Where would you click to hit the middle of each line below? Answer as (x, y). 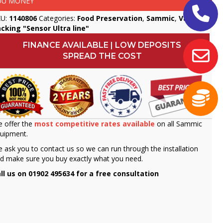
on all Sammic (180, 123)
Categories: (58, 18)
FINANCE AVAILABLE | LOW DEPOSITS (102, 45)
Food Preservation (110, 18)
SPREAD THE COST (102, 56)
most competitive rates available (95, 123)
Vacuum (193, 18)
